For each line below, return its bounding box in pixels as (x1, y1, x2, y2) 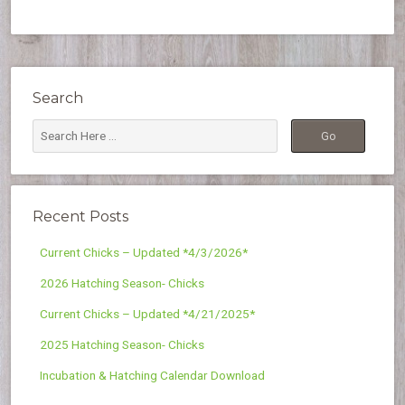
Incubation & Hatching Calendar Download (40, 368, 265, 382)
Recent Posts (33, 208, 128, 225)
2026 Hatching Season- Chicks (40, 276, 204, 290)
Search (33, 89, 83, 107)
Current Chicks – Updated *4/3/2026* (40, 245, 248, 259)
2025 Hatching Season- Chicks (40, 337, 204, 352)
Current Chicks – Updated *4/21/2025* (40, 306, 255, 321)
